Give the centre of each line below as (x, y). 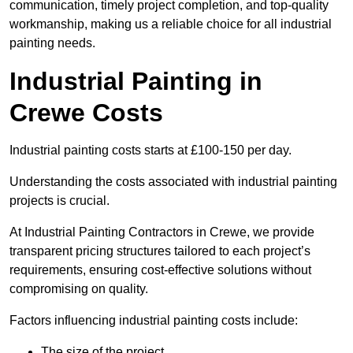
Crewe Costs (86, 113)
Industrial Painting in (136, 82)
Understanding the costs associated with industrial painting (173, 182)
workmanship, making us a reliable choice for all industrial (171, 24)
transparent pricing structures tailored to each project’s (160, 251)
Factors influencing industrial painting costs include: (154, 321)
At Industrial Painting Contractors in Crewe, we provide (162, 232)
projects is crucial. (61, 201)
